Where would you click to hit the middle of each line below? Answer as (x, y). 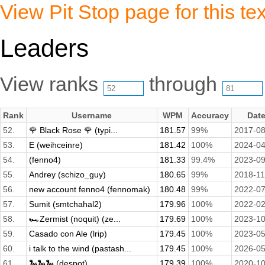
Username (92, 116)
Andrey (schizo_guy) (67, 175)
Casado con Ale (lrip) (68, 234)
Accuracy (210, 116)
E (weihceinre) (56, 145)
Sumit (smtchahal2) (65, 204)
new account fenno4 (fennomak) (90, 190)
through (183, 84)
